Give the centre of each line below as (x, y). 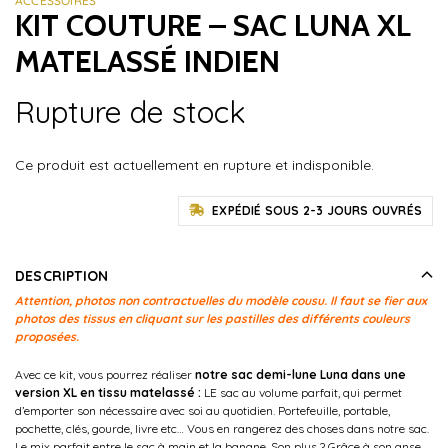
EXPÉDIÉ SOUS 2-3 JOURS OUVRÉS (315, 210)
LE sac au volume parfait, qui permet (303, 392)
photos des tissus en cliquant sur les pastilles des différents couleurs (212, 318)
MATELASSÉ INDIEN (147, 61)
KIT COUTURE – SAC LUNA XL (213, 25)
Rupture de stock (130, 111)
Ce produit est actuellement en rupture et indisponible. (194, 164)
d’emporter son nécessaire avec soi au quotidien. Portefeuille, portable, (202, 410)
